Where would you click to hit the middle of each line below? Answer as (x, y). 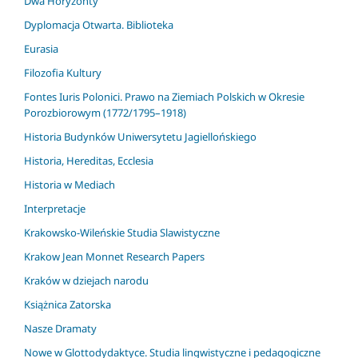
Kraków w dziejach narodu (86, 281)
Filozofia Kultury (63, 73)
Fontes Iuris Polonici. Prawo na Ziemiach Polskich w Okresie (164, 97)
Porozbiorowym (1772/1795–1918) (105, 113)
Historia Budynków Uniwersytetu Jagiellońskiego (140, 137)
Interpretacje (55, 209)
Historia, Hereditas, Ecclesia (89, 161)
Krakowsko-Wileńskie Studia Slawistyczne (122, 233)
